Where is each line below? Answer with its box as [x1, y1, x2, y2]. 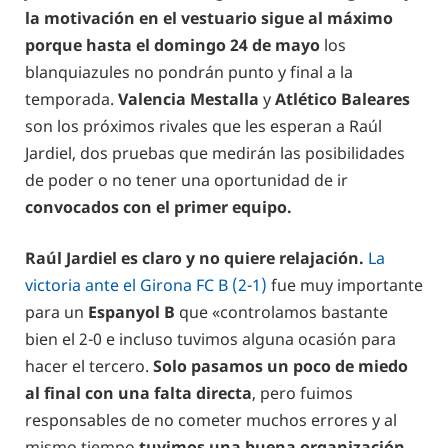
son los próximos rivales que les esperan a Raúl [25, 114, 382, 137]
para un [25, 301, 88, 324]
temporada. [25, 87, 118, 110]
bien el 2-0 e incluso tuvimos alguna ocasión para [25, 328, 396, 351]
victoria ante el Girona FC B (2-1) [25, 274, 271, 297]
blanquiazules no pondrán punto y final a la [25, 60, 353, 83]
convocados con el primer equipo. [25, 195, 292, 218]
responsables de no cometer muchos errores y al [25, 409, 397, 432]
